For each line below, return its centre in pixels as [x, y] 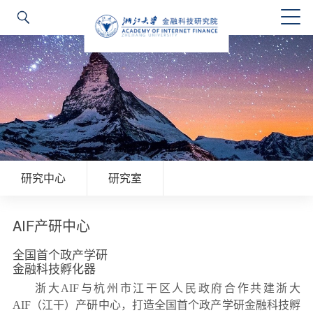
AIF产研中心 [51, 225]
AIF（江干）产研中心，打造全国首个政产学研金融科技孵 [156, 305]
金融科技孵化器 [54, 269]
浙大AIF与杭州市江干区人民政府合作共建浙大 [168, 288]
